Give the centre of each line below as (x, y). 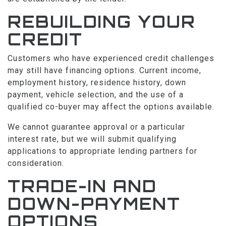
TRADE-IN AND (82, 186)
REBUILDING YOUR (102, 22)
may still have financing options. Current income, (104, 70)
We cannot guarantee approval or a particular (96, 127)
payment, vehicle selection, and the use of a (96, 95)
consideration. (36, 163)
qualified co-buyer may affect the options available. (111, 107)
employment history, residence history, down (97, 82)
